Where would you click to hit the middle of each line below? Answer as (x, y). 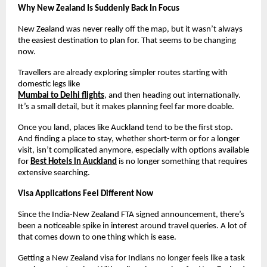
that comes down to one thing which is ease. (97, 237)
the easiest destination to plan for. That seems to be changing (127, 41)
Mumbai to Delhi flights (61, 95)
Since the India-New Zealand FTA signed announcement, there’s (131, 215)
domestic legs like (49, 84)
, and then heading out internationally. (173, 95)
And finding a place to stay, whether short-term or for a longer (129, 139)
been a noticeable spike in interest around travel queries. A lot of (132, 226)
